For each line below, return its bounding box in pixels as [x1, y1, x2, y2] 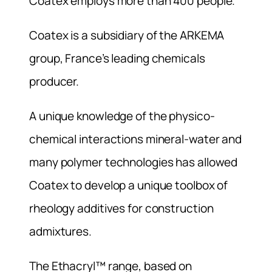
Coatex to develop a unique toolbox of [29, 177, 228, 193]
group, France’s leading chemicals [29, 50, 205, 66]
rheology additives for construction [29, 200, 214, 216]
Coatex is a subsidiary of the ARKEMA [29, 27, 225, 43]
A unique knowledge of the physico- [29, 107, 215, 124]
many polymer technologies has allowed [29, 154, 238, 170]
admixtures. [29, 223, 92, 239]
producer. [29, 73, 80, 89]
